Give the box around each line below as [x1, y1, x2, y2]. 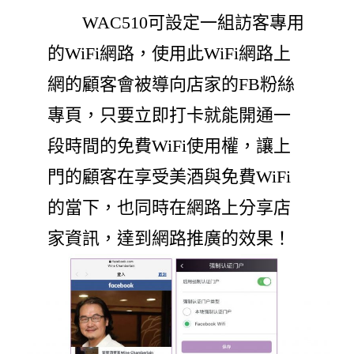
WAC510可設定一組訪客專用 [47, 13, 304, 33]
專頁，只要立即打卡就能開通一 [47, 105, 291, 126]
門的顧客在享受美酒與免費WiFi [47, 167, 291, 187]
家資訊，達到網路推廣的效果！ [47, 228, 291, 249]
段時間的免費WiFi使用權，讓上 [47, 136, 291, 156]
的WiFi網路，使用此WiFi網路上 [47, 43, 291, 64]
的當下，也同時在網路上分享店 [47, 198, 291, 218]
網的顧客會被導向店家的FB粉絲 [47, 74, 295, 95]
